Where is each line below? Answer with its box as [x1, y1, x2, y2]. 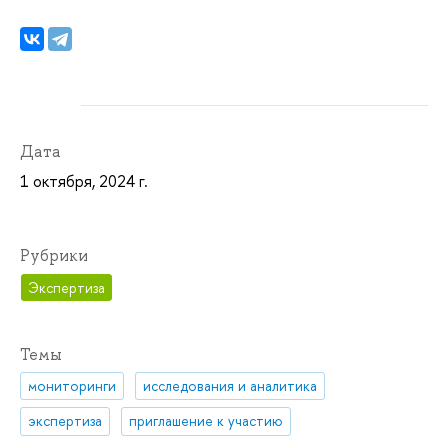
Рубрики [20, 245, 88, 267]
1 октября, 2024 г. [20, 170, 148, 193]
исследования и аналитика [143, 375, 318, 395]
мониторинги [28, 375, 117, 395]
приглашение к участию [129, 411, 284, 431]
